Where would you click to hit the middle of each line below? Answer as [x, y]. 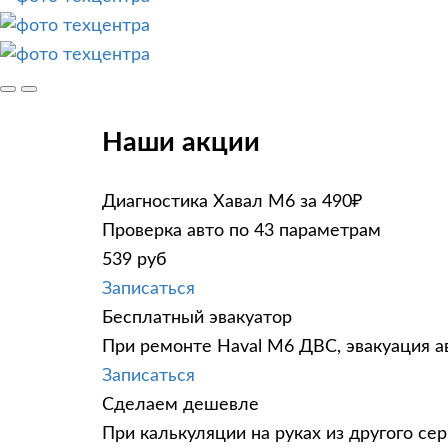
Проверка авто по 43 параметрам [241, 230]
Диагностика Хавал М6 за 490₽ [232, 201]
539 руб [134, 259]
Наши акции [181, 143]
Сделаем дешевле [180, 404]
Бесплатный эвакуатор [197, 317]
